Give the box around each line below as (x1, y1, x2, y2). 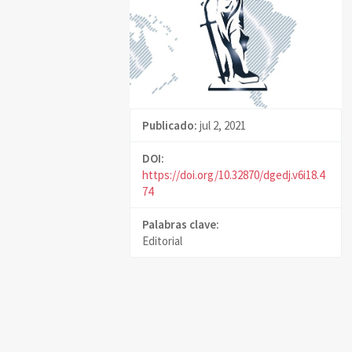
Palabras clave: (142, 217, 219, 233)
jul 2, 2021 (197, 118, 246, 134)
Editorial (142, 233, 182, 249)
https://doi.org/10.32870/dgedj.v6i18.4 (142, 167, 324, 183)
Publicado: (142, 118, 197, 134)
